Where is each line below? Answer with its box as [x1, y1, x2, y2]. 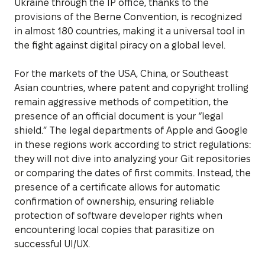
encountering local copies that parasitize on [14, 224, 214, 235]
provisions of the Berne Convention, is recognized [14, 11, 242, 22]
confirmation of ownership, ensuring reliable [14, 196, 214, 206]
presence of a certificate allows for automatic [14, 182, 220, 192]
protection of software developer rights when [14, 210, 222, 221]
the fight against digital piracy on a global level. [14, 40, 225, 50]
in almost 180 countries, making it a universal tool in [14, 25, 245, 36]
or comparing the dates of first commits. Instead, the [14, 167, 251, 178]
